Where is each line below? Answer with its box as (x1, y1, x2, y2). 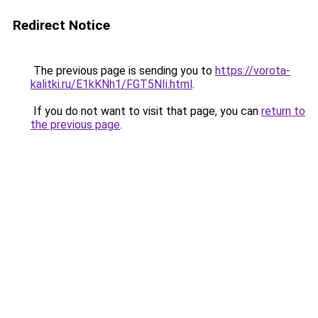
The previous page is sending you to (31, 64, 215, 77)
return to (261, 104, 305, 118)
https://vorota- (215, 64, 290, 77)
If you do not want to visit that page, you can (31, 104, 261, 118)
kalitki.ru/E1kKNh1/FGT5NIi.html (31, 77, 192, 91)
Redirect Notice (13, 17, 110, 33)
